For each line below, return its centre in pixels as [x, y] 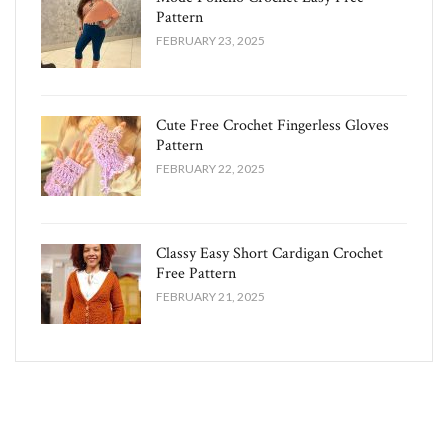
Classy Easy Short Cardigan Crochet [269, 254]
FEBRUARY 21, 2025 [210, 297]
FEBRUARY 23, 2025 [210, 41]
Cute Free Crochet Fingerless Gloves [272, 126]
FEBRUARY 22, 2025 [210, 169]
